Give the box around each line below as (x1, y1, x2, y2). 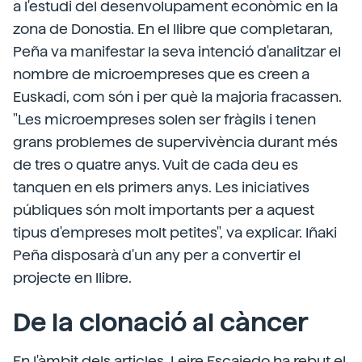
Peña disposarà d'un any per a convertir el (13, 246, 301, 263)
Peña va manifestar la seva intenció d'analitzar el (13, 43, 341, 60)
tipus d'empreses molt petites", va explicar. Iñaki (13, 224, 337, 241)
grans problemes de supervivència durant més (13, 133, 338, 150)
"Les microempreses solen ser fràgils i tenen (13, 111, 316, 128)
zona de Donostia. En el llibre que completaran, (13, 20, 333, 37)
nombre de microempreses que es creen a (13, 65, 309, 82)
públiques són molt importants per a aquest (13, 201, 314, 218)
